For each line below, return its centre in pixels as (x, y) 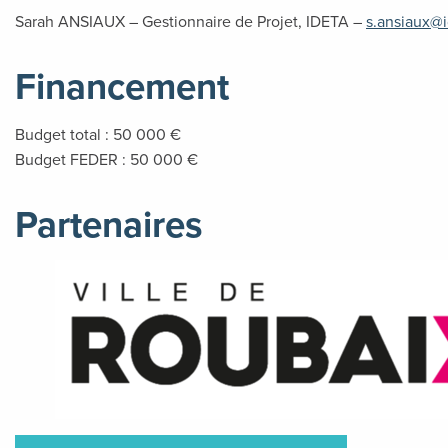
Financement (122, 86)
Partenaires (109, 224)
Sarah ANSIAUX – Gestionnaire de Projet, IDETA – (190, 21)
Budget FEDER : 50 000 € (106, 159)
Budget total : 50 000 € (98, 134)
